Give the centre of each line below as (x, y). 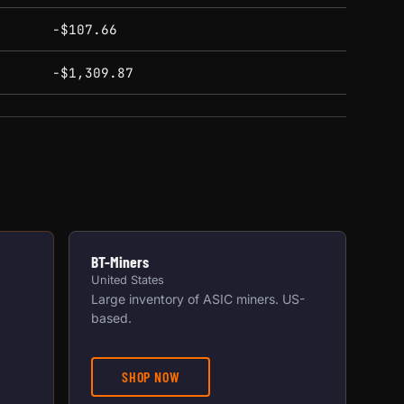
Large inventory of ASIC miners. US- (198, 299)
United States (128, 280)
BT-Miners (120, 262)
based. (111, 318)
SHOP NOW (151, 376)
